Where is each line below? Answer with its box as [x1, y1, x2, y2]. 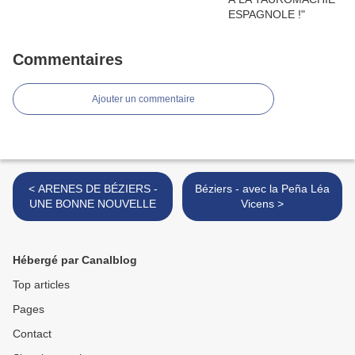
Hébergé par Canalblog [13, 254, 137, 267]
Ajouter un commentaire [92, 94, 195, 105]
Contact [13, 327, 52, 341]
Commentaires [13, 51, 123, 69]
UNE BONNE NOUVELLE [29, 197, 156, 211]
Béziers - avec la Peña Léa [195, 182, 330, 196]
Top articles [13, 278, 70, 292]
